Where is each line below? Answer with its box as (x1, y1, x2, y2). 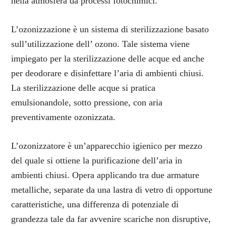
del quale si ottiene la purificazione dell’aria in (11, 155, 183, 165)
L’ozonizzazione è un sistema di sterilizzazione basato (11, 24, 209, 34)
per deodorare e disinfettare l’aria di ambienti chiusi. (11, 68, 204, 78)
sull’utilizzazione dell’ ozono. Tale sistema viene (11, 39, 190, 49)
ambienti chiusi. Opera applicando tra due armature (11, 170, 200, 180)
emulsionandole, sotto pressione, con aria (11, 97, 163, 107)
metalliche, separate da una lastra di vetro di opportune (11, 185, 213, 195)
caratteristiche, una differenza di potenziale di (11, 199, 179, 209)
